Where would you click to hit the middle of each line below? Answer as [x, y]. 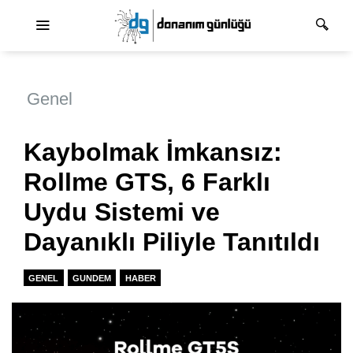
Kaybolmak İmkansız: [153, 152]
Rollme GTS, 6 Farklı [147, 182]
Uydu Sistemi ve [122, 212]
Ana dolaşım [210, 15]
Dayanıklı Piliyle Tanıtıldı [172, 242]
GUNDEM [91, 278]
